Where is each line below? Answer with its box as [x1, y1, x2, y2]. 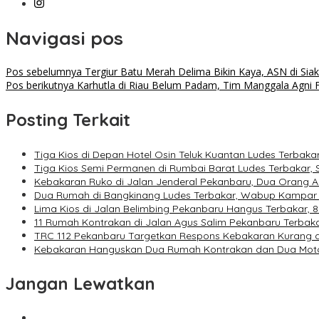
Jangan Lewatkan [6, 273, 155, 295]
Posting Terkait [6, 109, 130, 131]
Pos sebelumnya [6, 65, 82, 79]
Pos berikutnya [6, 78, 74, 93]
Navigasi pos [6, 26, 123, 50]
